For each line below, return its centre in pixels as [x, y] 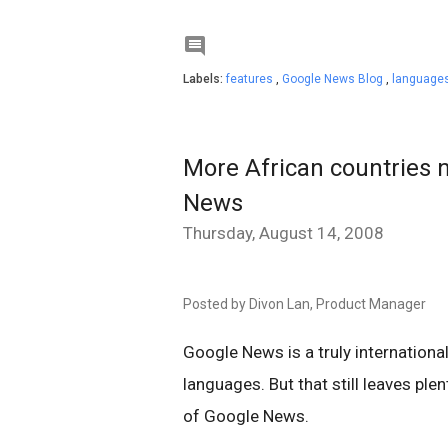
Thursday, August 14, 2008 [283, 233]
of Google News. [246, 416]
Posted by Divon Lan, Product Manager [304, 304]
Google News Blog [334, 79]
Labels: [204, 79]
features [251, 79]
